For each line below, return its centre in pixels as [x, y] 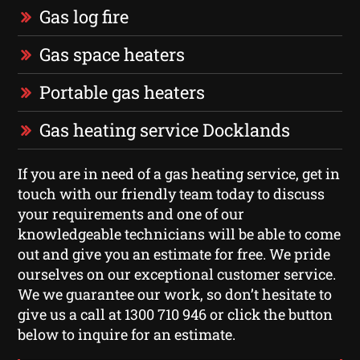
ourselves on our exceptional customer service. [177, 274]
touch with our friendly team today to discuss [172, 193]
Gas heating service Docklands [165, 129]
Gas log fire [84, 16]
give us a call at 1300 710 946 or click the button [176, 314]
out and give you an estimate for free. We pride [174, 254]
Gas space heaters [112, 54]
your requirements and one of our [131, 213]
